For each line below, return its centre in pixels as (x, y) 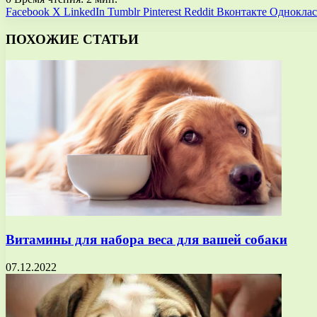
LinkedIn (84, 11)
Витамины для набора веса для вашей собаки (146, 240)
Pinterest (162, 11)
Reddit (199, 11)
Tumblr (124, 11)
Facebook (28, 11)
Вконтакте (242, 11)
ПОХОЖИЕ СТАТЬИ (72, 39)
